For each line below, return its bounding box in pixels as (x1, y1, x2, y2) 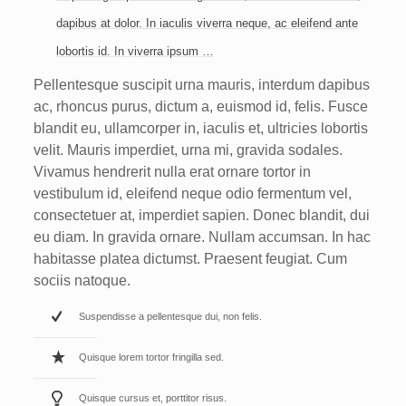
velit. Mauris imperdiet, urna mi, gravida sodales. (33, 142, 343, 158)
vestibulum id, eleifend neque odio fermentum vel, (33, 186, 352, 201)
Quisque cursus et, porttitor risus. (78, 392, 227, 403)
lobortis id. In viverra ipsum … (55, 44, 214, 58)
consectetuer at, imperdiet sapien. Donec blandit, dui (33, 208, 370, 223)
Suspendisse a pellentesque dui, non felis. (78, 311, 262, 322)
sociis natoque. (33, 273, 130, 288)
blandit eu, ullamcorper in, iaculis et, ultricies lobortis (33, 121, 368, 136)
